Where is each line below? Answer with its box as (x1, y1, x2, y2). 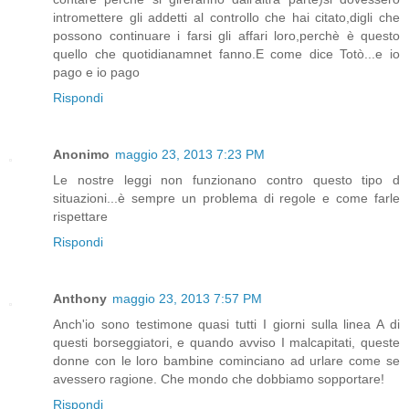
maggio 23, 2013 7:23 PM (115, 146, 265, 162)
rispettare (53, 208, 108, 224)
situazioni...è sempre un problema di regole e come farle (53, 190, 400, 205)
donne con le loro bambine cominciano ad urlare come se (53, 352, 400, 368)
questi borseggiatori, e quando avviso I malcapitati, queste (53, 334, 400, 350)
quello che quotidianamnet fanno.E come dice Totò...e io (53, 46, 400, 61)
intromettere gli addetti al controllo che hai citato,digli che (53, 9, 400, 25)
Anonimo (53, 146, 110, 162)
